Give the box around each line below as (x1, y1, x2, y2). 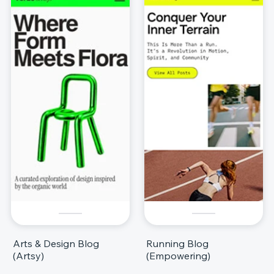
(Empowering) (146, 250, 210, 262)
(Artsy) (13, 250, 44, 262)
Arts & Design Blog (13, 237, 99, 250)
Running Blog (146, 237, 209, 250)
